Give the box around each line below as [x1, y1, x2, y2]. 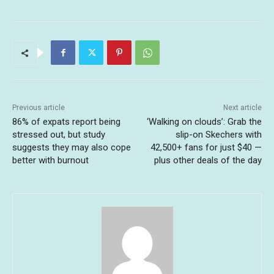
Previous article [12, 103, 65, 113]
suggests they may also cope [12, 142, 131, 154]
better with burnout [12, 155, 89, 166]
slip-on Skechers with [175, 129, 262, 141]
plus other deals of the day [154, 155, 262, 166]
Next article [223, 103, 262, 113]
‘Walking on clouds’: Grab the [146, 116, 262, 128]
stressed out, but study [12, 129, 105, 141]
